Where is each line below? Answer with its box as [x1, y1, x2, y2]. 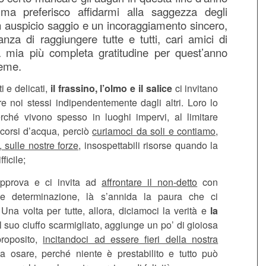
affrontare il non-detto [102, 175, 198, 189]
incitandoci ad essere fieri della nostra [43, 232, 218, 246]
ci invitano [172, 81, 218, 96]
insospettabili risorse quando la [81, 138, 218, 153]
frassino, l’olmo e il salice [58, 81, 172, 96]
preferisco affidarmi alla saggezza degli [23, 3, 228, 19]
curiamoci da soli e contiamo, [92, 124, 218, 138]
